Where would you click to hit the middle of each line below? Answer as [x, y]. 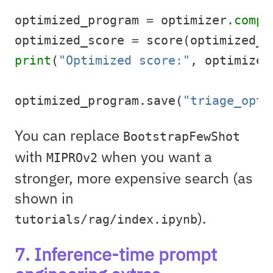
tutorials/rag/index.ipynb [106, 219]
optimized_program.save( [99, 101]
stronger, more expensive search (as [134, 178]
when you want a [155, 156]
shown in [44, 198]
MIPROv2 [72, 158]
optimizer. [194, 20]
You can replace [69, 135]
